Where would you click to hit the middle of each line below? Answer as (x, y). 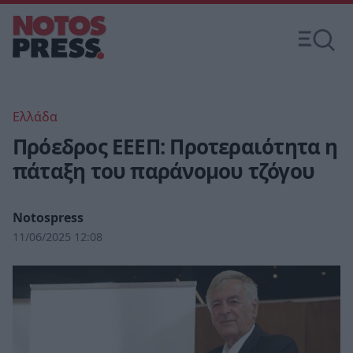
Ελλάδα (35, 117)
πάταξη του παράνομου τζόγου (163, 171)
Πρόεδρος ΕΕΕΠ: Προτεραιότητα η (175, 147)
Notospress (48, 217)
